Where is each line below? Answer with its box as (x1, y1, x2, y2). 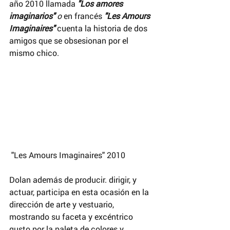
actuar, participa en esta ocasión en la (9, 186, 151, 198)
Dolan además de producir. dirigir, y (9, 174, 139, 185)
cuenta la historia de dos (55, 22, 149, 33)
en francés (62, 10, 104, 21)
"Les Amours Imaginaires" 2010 (11, 149, 125, 161)
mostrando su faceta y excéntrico (9, 211, 135, 222)
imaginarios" (9, 10, 57, 21)
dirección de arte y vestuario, (9, 199, 116, 210)
